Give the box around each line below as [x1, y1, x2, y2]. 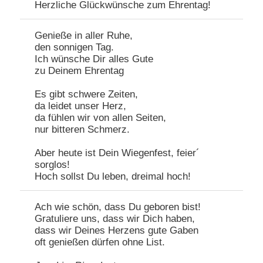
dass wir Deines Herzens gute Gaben [35, 225, 199, 237]
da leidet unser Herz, [35, 100, 127, 112]
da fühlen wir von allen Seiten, [35, 112, 167, 124]
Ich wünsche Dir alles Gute [35, 53, 154, 65]
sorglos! [35, 159, 70, 171]
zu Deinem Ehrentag [35, 65, 124, 77]
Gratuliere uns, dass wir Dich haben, [35, 213, 195, 225]
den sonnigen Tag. [35, 42, 114, 53]
